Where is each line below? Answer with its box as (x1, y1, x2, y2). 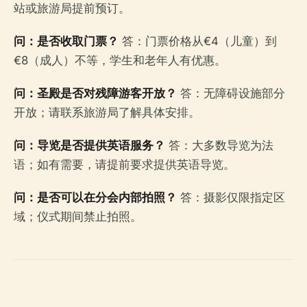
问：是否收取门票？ (14, 34, 119, 48)
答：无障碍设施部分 (177, 86, 285, 100)
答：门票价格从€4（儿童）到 (119, 34, 277, 48)
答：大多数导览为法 (165, 138, 273, 152)
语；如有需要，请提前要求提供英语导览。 (14, 157, 235, 171)
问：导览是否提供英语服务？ (14, 138, 165, 152)
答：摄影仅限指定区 (177, 190, 285, 204)
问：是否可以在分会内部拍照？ (14, 190, 177, 204)
